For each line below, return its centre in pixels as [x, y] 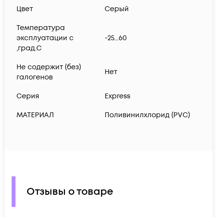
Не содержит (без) [49, 67]
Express [117, 96]
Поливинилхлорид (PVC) [147, 115]
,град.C [29, 48]
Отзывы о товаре [70, 192]
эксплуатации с [45, 38]
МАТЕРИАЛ [35, 115]
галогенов [35, 77]
